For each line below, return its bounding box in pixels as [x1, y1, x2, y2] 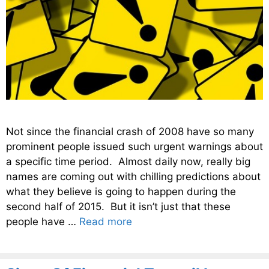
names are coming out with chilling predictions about [6, 171, 261, 183]
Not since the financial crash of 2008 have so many [6, 125, 254, 138]
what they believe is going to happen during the [6, 186, 236, 198]
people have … [6, 216, 79, 228]
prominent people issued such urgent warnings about [6, 141, 263, 153]
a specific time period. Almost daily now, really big [6, 156, 250, 168]
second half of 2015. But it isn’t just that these [6, 201, 231, 213]
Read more [79, 216, 132, 228]
